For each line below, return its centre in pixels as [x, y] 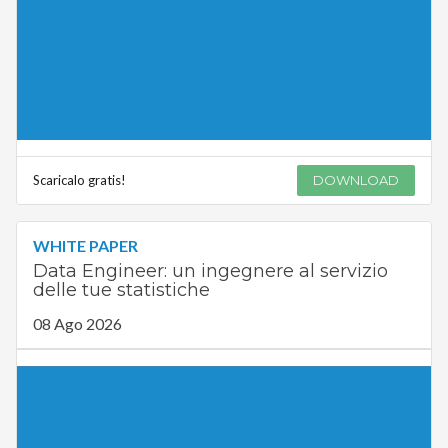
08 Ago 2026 [77, 324]
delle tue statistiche [121, 290]
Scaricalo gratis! [79, 180]
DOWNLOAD [356, 180]
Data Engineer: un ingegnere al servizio [210, 271]
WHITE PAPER [85, 246]
